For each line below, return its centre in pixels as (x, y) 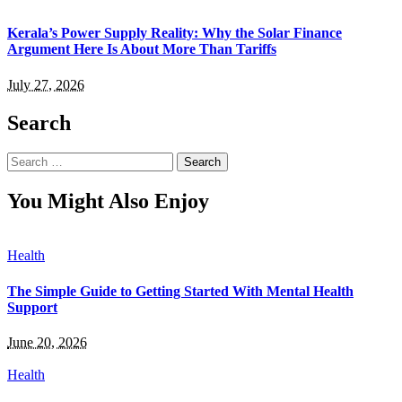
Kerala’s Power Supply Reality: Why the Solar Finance (175, 33)
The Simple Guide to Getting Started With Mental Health (180, 291)
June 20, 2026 (47, 342)
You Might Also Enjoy (108, 201)
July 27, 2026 (46, 84)
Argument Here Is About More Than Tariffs (142, 49)
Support (32, 307)
